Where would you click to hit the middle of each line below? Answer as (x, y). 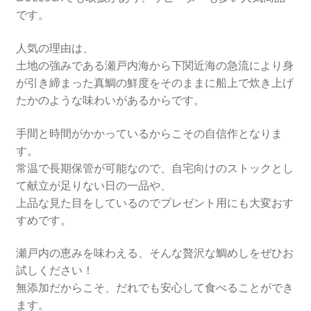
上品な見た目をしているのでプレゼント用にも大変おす (154, 202)
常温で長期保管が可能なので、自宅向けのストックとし (154, 168)
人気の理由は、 (54, 48)
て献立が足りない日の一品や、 (93, 185)
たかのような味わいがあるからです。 (110, 100)
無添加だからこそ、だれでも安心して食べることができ (154, 288)
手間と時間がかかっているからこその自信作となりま (149, 133)
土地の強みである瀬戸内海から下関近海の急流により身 (154, 65)
